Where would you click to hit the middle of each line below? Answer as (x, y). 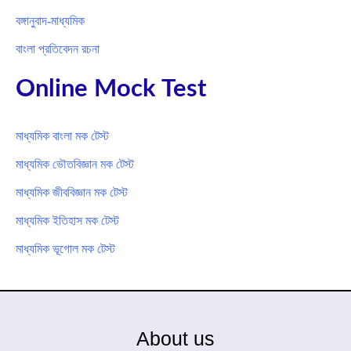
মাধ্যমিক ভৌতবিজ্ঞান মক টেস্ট (75, 165)
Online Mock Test (111, 89)
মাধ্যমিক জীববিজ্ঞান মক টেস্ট (72, 193)
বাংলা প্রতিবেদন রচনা (58, 49)
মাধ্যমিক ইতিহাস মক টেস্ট (67, 221)
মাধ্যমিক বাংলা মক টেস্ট (62, 136)
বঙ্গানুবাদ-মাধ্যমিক (50, 20)
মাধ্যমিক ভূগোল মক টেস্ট (65, 249)
